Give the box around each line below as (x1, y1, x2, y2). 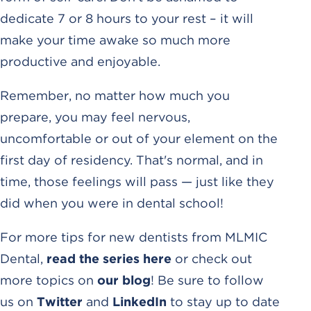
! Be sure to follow (151, 272, 264, 287)
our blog (97, 272, 151, 287)
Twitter (37, 294, 83, 309)
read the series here (47, 251, 171, 266)
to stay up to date (167, 294, 280, 309)
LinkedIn (112, 294, 167, 309)
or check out (171, 251, 252, 266)
